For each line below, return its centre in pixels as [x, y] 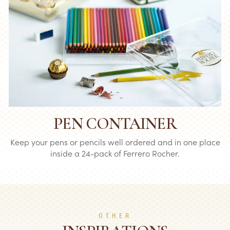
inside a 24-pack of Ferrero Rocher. [115, 153]
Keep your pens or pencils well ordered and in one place [115, 141]
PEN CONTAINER [115, 123]
